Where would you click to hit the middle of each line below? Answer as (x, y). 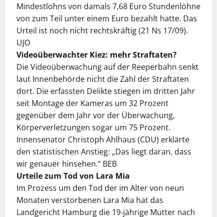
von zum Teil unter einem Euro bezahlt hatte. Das (107, 19)
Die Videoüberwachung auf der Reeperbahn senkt (108, 67)
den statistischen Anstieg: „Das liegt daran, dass (104, 152)
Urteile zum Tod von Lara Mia (73, 176)
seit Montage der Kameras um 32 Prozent (93, 103)
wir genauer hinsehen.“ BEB (67, 164)
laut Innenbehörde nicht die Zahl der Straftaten (103, 79)
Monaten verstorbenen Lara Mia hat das (90, 200)
